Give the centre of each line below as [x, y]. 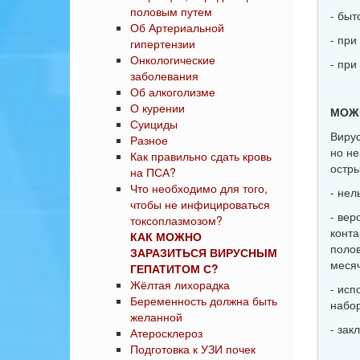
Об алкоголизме [173, 92]
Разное [149, 140]
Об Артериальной [177, 27]
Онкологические [173, 59]
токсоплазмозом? [176, 220]
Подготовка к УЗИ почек [193, 349]
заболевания [164, 76]
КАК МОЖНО [166, 236]
